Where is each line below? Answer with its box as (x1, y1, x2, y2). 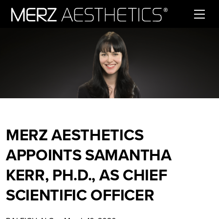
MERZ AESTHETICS (6, 123, 144, 147)
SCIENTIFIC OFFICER (6, 183, 154, 207)
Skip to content (10, 29, 62, 40)
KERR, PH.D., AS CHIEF (6, 163, 167, 187)
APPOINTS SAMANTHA (6, 143, 172, 167)
